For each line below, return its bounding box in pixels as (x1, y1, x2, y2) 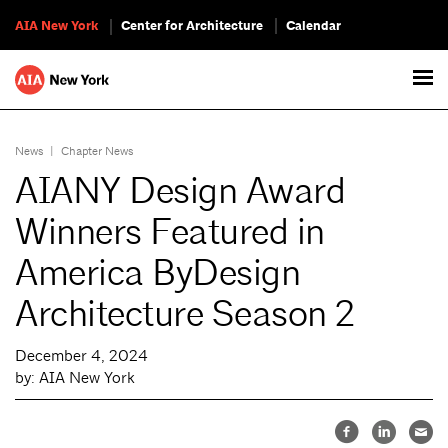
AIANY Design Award (15, 168, 345, 214)
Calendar (286, 17, 341, 35)
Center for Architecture (121, 17, 263, 35)
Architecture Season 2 (15, 291, 355, 337)
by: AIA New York (15, 368, 135, 387)
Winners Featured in (15, 209, 325, 255)
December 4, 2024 (15, 346, 148, 365)
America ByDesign (15, 250, 300, 296)
